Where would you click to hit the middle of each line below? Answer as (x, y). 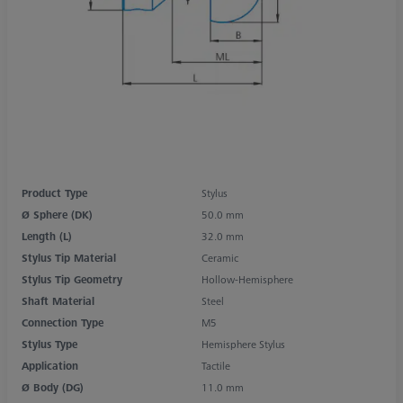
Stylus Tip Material (69, 257)
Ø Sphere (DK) (57, 214)
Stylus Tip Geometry (72, 279)
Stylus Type (49, 344)
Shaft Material (58, 300)
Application (50, 365)
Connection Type (63, 322)
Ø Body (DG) (53, 387)
